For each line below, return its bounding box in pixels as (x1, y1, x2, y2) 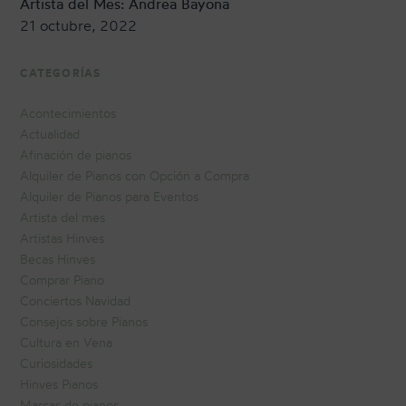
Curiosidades (20, 355, 93, 372)
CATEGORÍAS (20, 66, 101, 81)
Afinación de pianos (20, 147, 132, 163)
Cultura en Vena (20, 334, 113, 351)
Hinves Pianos (20, 376, 99, 392)
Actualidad (20, 126, 81, 142)
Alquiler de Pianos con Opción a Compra (20, 168, 250, 184)
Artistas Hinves (20, 230, 105, 246)
